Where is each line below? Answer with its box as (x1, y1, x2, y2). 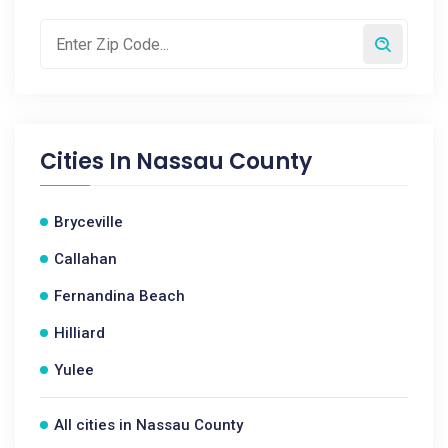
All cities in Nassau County (54, 416, 243, 434)
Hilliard (54, 324, 105, 342)
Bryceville (54, 213, 123, 231)
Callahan (54, 250, 117, 268)
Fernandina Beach (54, 287, 185, 305)
